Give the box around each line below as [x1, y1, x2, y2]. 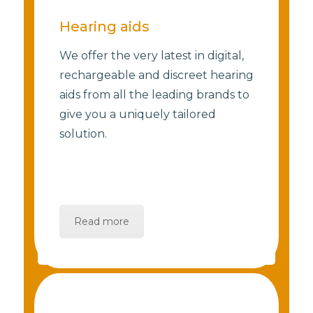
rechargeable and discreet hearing [59, 68, 254, 82]
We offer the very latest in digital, [59, 49, 244, 63]
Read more [73, 215, 129, 228]
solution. [59, 127, 107, 141]
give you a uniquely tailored [59, 108, 216, 122]
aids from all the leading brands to [59, 88, 249, 102]
